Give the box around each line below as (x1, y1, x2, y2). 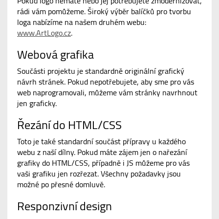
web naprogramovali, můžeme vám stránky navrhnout (17, 87, 197, 99)
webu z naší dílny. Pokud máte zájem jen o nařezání (17, 146, 187, 158)
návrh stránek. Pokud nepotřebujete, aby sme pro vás (17, 76, 194, 88)
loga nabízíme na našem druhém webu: (17, 16, 146, 28)
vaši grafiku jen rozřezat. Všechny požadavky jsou (17, 168, 181, 180)
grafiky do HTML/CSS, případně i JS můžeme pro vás (17, 157, 190, 169)
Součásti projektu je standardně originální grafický (17, 65, 184, 77)
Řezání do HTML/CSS (17, 116, 122, 134)
